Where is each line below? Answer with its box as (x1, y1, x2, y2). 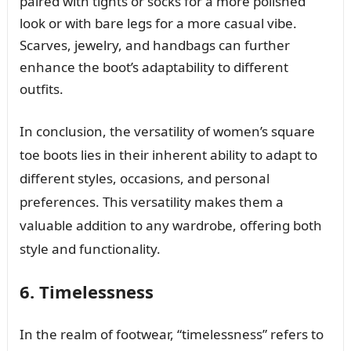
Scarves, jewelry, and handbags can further (19, 35, 290, 54)
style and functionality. (19, 239, 161, 258)
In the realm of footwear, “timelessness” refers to (19, 324, 324, 343)
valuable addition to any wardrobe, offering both (19, 215, 322, 234)
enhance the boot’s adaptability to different (19, 57, 288, 76)
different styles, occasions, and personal (19, 168, 270, 187)
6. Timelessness (19, 279, 154, 303)
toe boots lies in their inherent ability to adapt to (19, 145, 317, 164)
